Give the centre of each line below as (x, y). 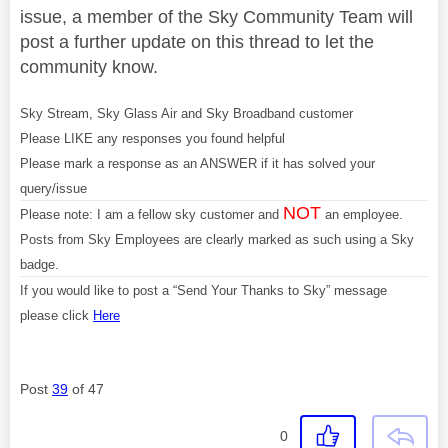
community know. (89, 67)
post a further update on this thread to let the (197, 42)
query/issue (53, 188)
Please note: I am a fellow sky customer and (151, 214)
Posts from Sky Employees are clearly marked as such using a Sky (217, 239)
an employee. (362, 214)
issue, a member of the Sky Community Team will (216, 17)
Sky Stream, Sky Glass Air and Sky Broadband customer (186, 113)
